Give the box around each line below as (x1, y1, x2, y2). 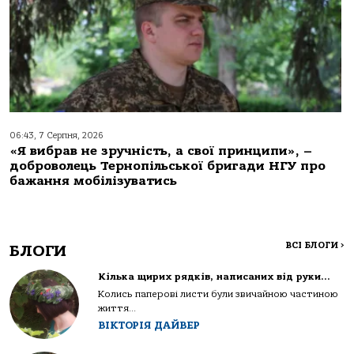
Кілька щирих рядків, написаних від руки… (98, 271, 330, 283)
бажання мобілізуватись (9, 174, 177, 189)
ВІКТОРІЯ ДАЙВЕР (98, 319, 200, 332)
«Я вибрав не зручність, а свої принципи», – (9, 144, 312, 159)
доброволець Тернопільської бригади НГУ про (9, 159, 326, 174)
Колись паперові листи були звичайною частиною (98, 288, 338, 300)
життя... (98, 303, 136, 314)
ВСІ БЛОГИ (285, 240, 341, 251)
